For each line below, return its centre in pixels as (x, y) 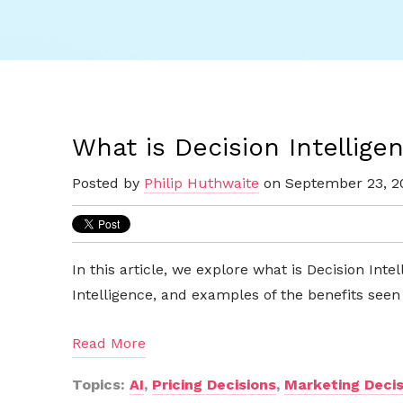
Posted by (108, 184)
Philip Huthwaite (201, 184)
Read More (109, 344)
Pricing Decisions (214, 385)
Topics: (101, 385)
